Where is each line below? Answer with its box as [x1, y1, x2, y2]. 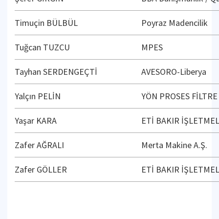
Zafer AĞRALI [15, 139, 64, 151]
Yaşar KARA [15, 115, 57, 126]
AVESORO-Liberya [141, 66, 206, 77]
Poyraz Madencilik [141, 17, 208, 28]
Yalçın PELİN [15, 90, 61, 102]
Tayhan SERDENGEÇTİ [15, 66, 97, 77]
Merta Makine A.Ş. [141, 139, 207, 151]
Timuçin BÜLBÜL [15, 17, 78, 28]
